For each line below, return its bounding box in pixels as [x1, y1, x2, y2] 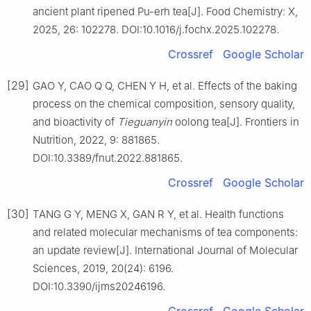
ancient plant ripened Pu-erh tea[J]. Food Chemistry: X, [33, 4, 298, 18]
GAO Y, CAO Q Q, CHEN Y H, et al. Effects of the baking [33, 78, 297, 92]
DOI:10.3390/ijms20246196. [33, 279, 165, 293]
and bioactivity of [33, 115, 117, 128]
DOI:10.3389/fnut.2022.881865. [33, 151, 183, 165]
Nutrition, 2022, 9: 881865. [33, 133, 160, 146]
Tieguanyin [117, 115, 172, 128]
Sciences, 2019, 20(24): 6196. [33, 261, 174, 275]
